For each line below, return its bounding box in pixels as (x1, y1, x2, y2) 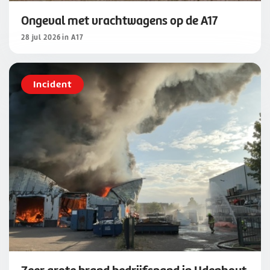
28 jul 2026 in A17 (21, 33, 84, 42)
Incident (33, 78, 72, 90)
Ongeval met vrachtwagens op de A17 (21, 13, 218, 28)
